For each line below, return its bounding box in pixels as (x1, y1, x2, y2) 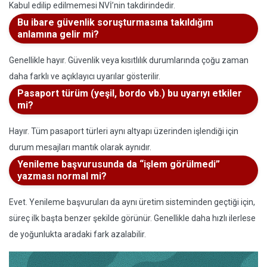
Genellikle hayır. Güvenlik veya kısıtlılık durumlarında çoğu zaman (9, 55, 249, 65)
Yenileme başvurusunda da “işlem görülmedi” (17, 159, 220, 170)
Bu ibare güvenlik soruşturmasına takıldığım (17, 17, 213, 28)
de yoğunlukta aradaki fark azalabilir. (9, 229, 146, 239)
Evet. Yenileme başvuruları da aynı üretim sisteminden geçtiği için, (9, 197, 255, 207)
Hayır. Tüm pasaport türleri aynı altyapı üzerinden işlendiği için (9, 126, 238, 136)
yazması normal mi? (17, 170, 107, 182)
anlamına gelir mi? (17, 29, 99, 40)
